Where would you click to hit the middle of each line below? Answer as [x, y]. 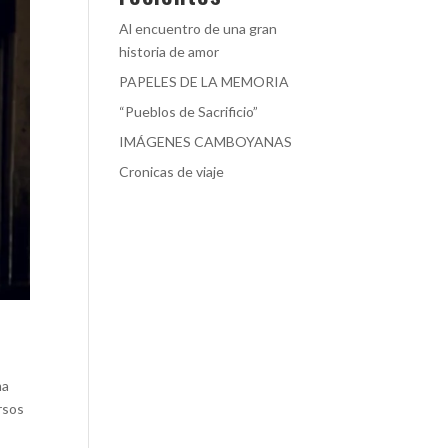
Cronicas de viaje [172, 171]
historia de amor [169, 51]
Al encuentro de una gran [198, 28]
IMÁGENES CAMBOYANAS [206, 141]
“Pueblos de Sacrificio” [189, 111]
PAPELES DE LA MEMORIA [204, 81]
